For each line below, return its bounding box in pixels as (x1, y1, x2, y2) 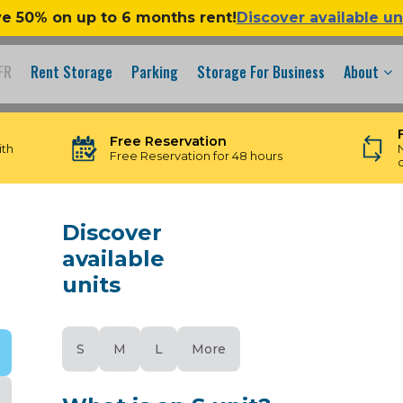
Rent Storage (31, 60, 112, 83)
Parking (131, 60, 178, 83)
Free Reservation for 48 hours (110, 148, 282, 163)
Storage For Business (197, 60, 325, 83)
